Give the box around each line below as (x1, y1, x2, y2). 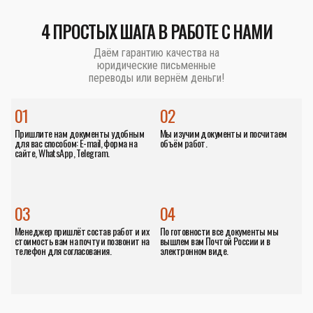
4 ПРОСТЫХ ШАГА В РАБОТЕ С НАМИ (41, 18, 272, 45)
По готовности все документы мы (160, 224, 279, 239)
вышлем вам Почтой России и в (160, 233, 270, 249)
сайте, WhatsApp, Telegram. (15, 145, 110, 161)
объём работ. (160, 136, 208, 151)
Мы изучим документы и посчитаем (160, 126, 287, 141)
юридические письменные (97, 59, 216, 73)
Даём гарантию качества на (94, 46, 219, 60)
